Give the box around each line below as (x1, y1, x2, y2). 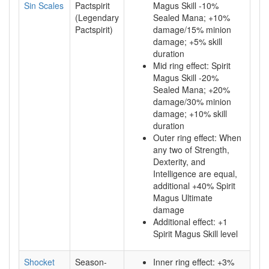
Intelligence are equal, (153, 168, 237, 180)
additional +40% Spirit (153, 180, 235, 192)
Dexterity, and (153, 156, 205, 168)
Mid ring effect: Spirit (153, 59, 231, 71)
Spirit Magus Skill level (153, 228, 238, 240)
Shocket (24, 256, 55, 268)
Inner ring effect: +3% (153, 256, 234, 268)
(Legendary (75, 11, 119, 23)
